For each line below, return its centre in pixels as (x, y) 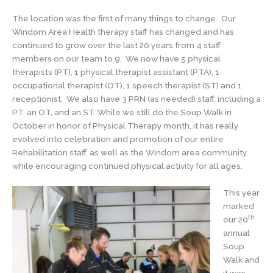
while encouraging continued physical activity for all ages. (129, 166)
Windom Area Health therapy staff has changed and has (123, 32)
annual (236, 233)
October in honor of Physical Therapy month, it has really (125, 126)
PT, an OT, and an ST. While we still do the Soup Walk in (122, 112)
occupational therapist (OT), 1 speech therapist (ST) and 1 (127, 86)
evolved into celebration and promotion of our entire (118, 139)
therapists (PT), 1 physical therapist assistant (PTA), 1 (116, 72)
